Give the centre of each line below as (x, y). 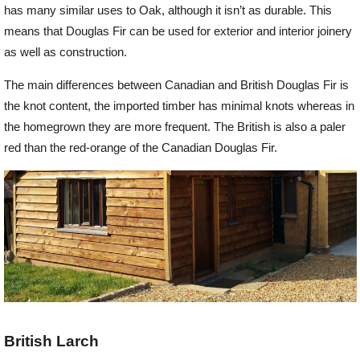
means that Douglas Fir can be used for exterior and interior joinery (178, 32)
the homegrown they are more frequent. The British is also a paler (175, 127)
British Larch (51, 342)
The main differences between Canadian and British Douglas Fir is (176, 85)
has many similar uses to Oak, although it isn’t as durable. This (168, 11)
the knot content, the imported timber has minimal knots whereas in (179, 106)
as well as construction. (65, 53)
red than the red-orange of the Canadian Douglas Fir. (141, 147)
